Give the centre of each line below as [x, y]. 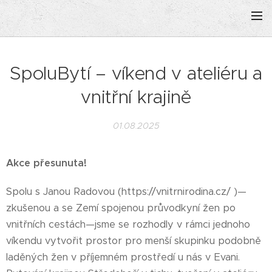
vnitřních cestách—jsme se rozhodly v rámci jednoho [128, 224]
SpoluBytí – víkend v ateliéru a [136, 73]
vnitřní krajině [136, 97]
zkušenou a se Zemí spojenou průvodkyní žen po [121, 208]
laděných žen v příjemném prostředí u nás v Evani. [123, 257]
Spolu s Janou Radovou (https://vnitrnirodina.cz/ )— [126, 192]
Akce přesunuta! [46, 163]
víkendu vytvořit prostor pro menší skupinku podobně [134, 241]
